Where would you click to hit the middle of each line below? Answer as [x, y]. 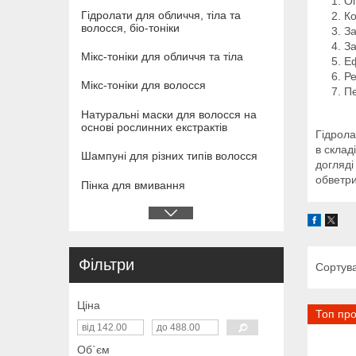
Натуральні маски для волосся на [169, 114]
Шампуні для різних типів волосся [169, 156]
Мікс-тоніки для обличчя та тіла [162, 56]
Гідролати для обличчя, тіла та [161, 15]
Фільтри [106, 265]
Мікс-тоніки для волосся [143, 85]
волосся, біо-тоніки [130, 27]
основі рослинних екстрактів [154, 127]
